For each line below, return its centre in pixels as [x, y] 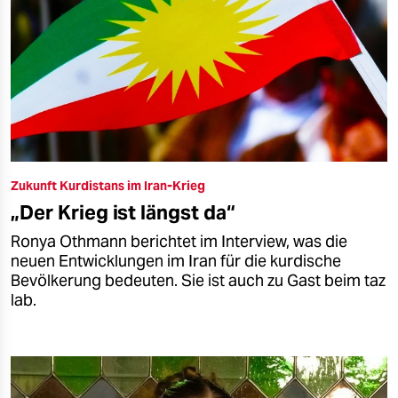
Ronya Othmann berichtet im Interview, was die [179, 241]
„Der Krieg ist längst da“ [123, 212]
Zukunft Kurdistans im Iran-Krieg [108, 185]
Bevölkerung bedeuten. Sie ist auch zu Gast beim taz [198, 280]
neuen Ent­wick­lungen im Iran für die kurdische [176, 261]
